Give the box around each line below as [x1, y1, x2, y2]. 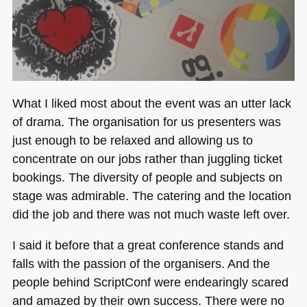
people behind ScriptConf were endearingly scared [12, 274, 288, 289]
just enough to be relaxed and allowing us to [12, 132, 253, 147]
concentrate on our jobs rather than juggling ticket [12, 151, 282, 166]
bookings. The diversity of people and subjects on [12, 169, 282, 184]
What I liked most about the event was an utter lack [12, 95, 291, 110]
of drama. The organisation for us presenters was [12, 114, 281, 129]
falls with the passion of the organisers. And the [12, 256, 270, 271]
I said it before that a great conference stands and [12, 237, 284, 252]
